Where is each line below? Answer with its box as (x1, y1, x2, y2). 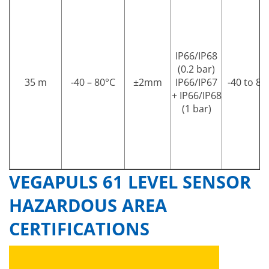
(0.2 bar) (178, 62, 215, 76)
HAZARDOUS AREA (9, 193, 167, 217)
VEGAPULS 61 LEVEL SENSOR (9, 169, 251, 193)
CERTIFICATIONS (9, 216, 150, 240)
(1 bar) (181, 101, 211, 115)
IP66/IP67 (175, 75, 217, 89)
